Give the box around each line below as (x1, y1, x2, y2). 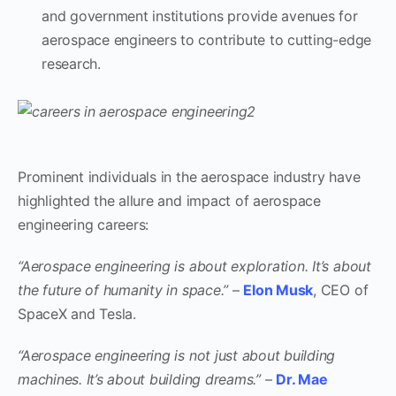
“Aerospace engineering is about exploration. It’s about (18, 256, 371, 275)
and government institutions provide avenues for (42, 6, 358, 25)
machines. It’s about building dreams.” (18, 369, 261, 388)
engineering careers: (18, 215, 149, 233)
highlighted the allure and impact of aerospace (18, 191, 321, 209)
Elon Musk (243, 280, 314, 299)
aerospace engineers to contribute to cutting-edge (42, 30, 372, 49)
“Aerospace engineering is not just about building (18, 346, 336, 364)
